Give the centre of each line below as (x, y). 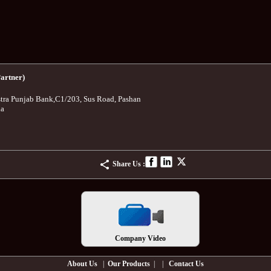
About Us (82, 264)
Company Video (140, 238)
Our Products (129, 264)
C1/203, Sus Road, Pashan (98, 99)
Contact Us (186, 264)
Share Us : (129, 164)
